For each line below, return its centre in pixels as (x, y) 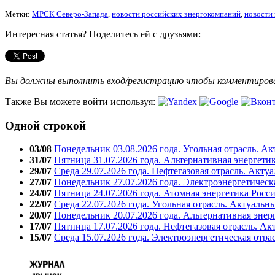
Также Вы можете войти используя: (81, 101)
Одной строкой (45, 125)
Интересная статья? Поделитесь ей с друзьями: (103, 34)
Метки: (18, 14)
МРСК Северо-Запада (70, 14)
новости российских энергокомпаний (176, 14)
